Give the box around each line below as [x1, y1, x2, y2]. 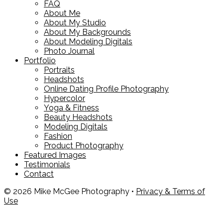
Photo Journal [44, 46, 95, 56]
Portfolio [24, 55, 56, 65]
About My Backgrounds [44, 27, 131, 37]
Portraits [44, 65, 75, 75]
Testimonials [24, 159, 70, 169]
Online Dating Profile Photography [44, 84, 169, 94]
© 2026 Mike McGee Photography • [4, 186, 136, 196]
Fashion [44, 131, 72, 141]
